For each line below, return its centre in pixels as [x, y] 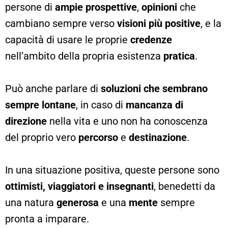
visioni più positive [159, 23]
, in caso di [101, 105]
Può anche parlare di [53, 88]
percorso [98, 137]
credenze [151, 39]
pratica [179, 56]
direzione [26, 121]
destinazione [158, 137]
